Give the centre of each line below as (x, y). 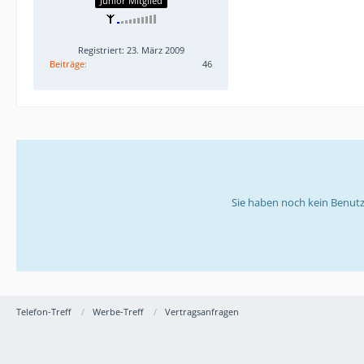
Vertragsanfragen (202, 311)
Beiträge (67, 63)
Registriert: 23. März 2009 (131, 50)
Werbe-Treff (118, 311)
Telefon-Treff (43, 311)
